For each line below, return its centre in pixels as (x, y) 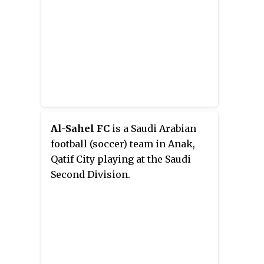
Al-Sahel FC (80, 129)
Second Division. (90, 175)
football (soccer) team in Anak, (123, 144)
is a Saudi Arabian (153, 129)
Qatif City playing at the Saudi (121, 159)
